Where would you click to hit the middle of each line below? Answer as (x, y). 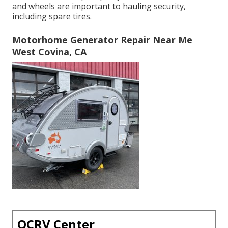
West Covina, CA (49, 52)
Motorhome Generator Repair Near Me (102, 39)
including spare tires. (52, 16)
